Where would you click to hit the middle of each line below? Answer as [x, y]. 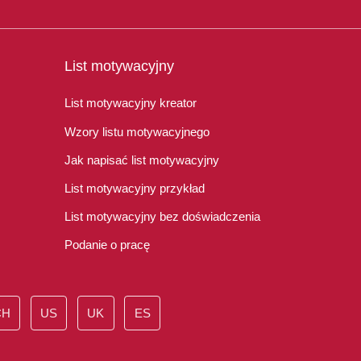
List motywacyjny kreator [130, 103]
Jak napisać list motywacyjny [141, 160]
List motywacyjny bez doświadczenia [162, 217]
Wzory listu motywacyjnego [137, 131]
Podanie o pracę [107, 245]
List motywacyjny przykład [134, 188]
